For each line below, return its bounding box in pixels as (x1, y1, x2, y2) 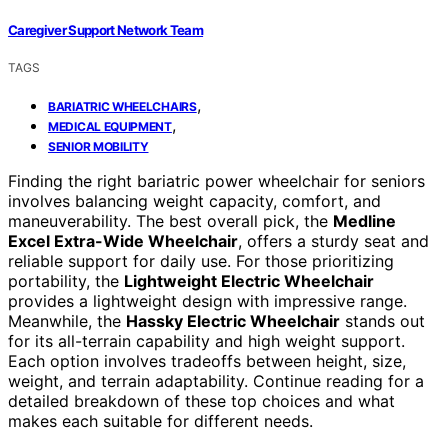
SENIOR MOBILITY (48, 138, 149, 154)
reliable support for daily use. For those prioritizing (8, 250, 394, 271)
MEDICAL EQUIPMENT (48, 118, 172, 134)
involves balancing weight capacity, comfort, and (8, 190, 381, 211)
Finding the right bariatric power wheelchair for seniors (8, 170, 425, 191)
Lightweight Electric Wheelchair (124, 270, 374, 291)
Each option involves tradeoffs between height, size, (8, 350, 406, 371)
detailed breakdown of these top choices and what (8, 390, 395, 411)
